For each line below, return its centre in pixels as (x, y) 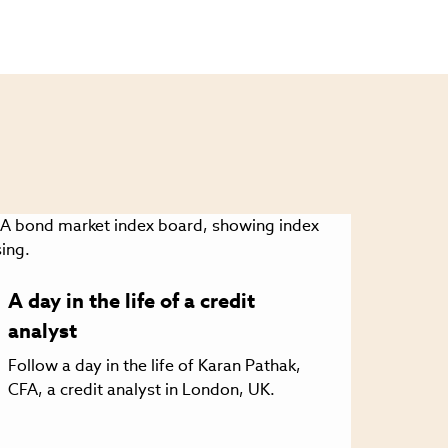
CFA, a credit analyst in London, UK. (141, 390)
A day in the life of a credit (131, 301)
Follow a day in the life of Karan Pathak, (154, 366)
